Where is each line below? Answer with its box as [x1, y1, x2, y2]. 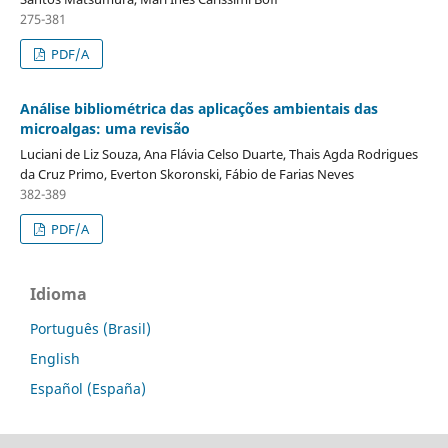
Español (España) [30, 378, 146, 398]
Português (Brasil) [30, 318, 151, 338]
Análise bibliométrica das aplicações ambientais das [19, 98, 378, 118]
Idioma [30, 282, 87, 305]
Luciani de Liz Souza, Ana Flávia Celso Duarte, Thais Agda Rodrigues [19, 144, 418, 163]
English [30, 348, 80, 368]
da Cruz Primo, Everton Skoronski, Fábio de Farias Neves [19, 164, 354, 183]
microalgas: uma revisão [19, 118, 190, 138]
